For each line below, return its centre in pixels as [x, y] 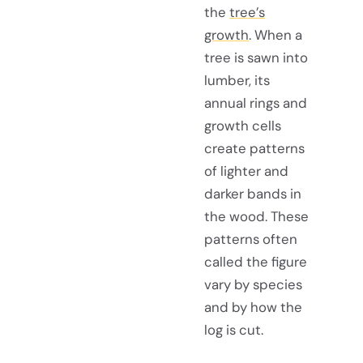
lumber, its [237, 81]
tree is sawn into [256, 58]
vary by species [253, 285]
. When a [275, 35]
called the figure [256, 262]
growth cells [243, 126]
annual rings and [256, 103]
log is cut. [234, 330]
